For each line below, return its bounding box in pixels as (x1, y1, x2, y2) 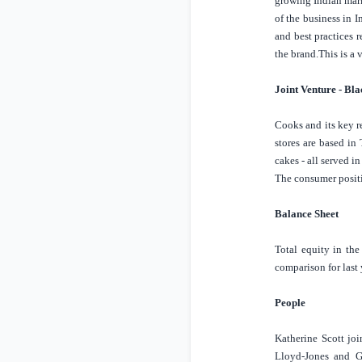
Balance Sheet (274, 208, 339, 221)
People (274, 297, 305, 309)
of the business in (274, 12, 355, 25)
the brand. (274, 48, 318, 61)
